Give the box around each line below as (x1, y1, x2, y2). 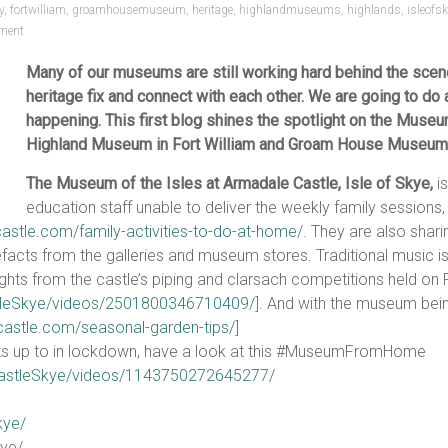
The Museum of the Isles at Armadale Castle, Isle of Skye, (26, 174, 433, 193)
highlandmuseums (239, 3, 341, 17)
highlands (347, 3, 401, 17)
